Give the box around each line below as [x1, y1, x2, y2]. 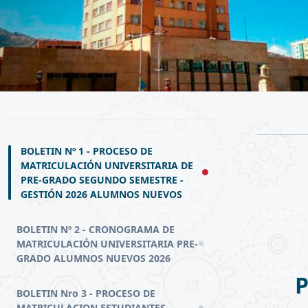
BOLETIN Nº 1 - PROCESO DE [21, 144, 153, 157]
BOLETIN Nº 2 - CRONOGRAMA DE [16, 222, 175, 236]
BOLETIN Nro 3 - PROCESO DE [16, 286, 155, 300]
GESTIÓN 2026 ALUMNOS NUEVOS [21, 187, 182, 201]
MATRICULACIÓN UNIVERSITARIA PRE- [16, 236, 198, 250]
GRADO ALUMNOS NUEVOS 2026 [16, 251, 170, 265]
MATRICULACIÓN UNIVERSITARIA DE [21, 158, 193, 172]
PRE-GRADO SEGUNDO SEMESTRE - [21, 173, 184, 186]
